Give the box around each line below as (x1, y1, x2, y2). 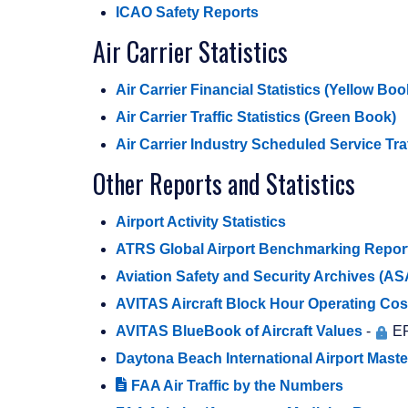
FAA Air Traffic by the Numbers (130, 378, 343, 394)
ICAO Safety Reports (116, 5, 259, 21)
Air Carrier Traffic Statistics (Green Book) (116, 109, 396, 126)
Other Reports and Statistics (93, 165, 355, 203)
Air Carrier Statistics (93, 33, 288, 71)
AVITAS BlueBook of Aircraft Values (116, 323, 362, 340)
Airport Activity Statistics (116, 214, 286, 230)
